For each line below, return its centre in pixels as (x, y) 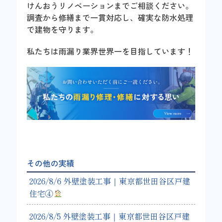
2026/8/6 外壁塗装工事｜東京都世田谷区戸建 (110, 181)
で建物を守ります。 (63, 29)
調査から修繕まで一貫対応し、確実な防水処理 (110, 17)
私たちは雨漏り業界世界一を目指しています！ (110, 51)
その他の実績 (51, 163)
